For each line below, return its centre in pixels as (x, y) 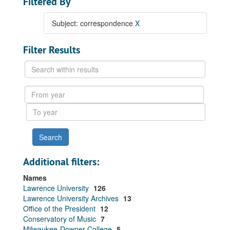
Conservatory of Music (61, 219)
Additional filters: (61, 162)
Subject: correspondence (93, 23)
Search (36, 65)
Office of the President (60, 208)
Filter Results (52, 50)
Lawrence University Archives (72, 198)
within (35, 75)
